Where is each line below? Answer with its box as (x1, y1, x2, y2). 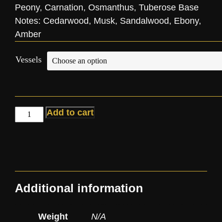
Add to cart (47, 108, 94, 117)
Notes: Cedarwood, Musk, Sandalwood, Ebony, (15, 16, 201, 26)
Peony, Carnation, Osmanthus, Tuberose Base (15, 2, 199, 12)
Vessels (15, 55, 42, 64)
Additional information (15, 181, 143, 195)
